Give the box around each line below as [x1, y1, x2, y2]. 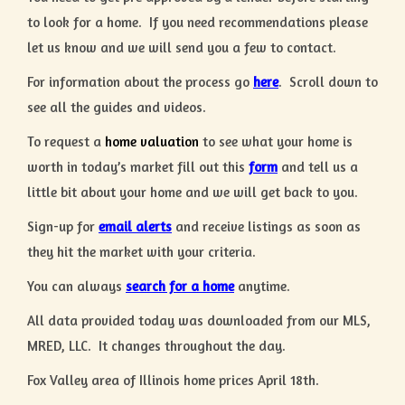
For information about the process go [27, 72, 253, 90]
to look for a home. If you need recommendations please [27, 13, 368, 31]
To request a [27, 132, 105, 150]
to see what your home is [199, 132, 353, 150]
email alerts [99, 217, 172, 235]
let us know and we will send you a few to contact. [27, 38, 336, 56]
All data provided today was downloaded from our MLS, [27, 311, 371, 329]
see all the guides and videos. [27, 98, 213, 116]
